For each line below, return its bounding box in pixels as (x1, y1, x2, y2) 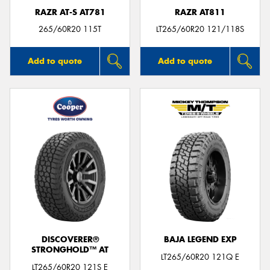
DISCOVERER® (41, 234, 99, 245)
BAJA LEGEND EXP (163, 234, 237, 245)
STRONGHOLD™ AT (31, 245, 108, 256)
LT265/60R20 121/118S (156, 24, 244, 35)
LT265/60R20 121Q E (161, 251, 239, 262)
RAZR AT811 (175, 7, 225, 17)
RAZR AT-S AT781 (34, 7, 105, 17)
